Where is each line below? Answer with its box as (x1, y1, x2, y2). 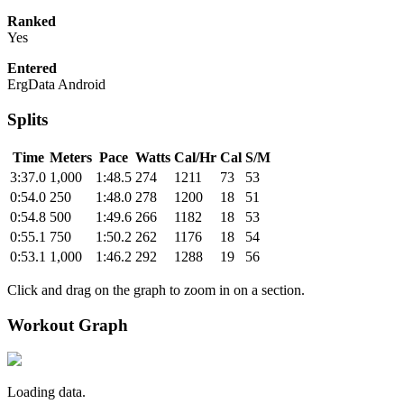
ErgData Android (7, 77, 106, 93)
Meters (50, 149, 92, 165)
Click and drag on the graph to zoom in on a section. (7, 281, 305, 298)
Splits (7, 110, 48, 130)
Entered (7, 60, 57, 77)
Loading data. (7, 384, 86, 400)
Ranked (7, 14, 56, 30)
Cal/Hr (174, 149, 216, 165)
